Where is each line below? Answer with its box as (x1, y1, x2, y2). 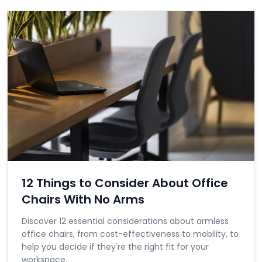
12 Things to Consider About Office (22, 175, 228, 191)
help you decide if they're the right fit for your (22, 241, 209, 253)
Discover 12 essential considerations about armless (22, 215, 229, 227)
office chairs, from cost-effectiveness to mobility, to (22, 228, 239, 240)
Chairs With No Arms (22, 191, 144, 208)
